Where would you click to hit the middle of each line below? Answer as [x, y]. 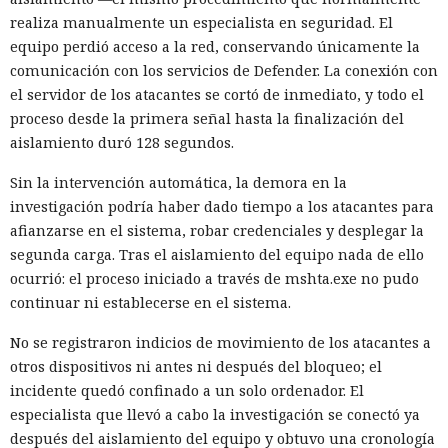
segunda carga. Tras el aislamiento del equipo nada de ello [217, 255]
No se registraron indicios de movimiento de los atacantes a [220, 343]
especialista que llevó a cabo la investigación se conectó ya [215, 415]
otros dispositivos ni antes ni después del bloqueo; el [196, 367]
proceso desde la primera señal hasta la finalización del [207, 119]
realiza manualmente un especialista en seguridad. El [201, 23]
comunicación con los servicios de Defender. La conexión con [224, 71]
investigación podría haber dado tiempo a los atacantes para [222, 207]
